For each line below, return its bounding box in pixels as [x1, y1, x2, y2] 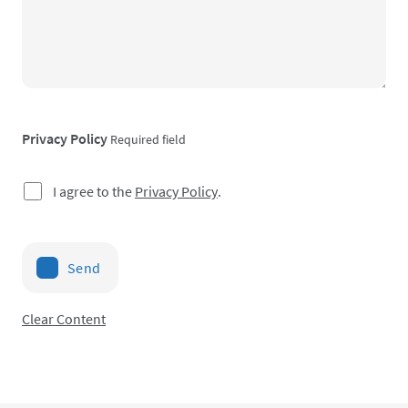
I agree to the [53, 181, 135, 200]
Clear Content [22, 309, 106, 328]
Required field [110, 130, 186, 148]
